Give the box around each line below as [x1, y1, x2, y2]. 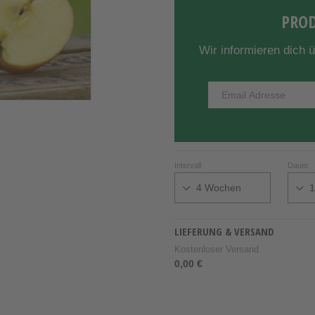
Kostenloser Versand [174, 243, 259, 256]
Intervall [174, 159, 201, 170]
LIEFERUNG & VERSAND [174, 224, 274, 238]
